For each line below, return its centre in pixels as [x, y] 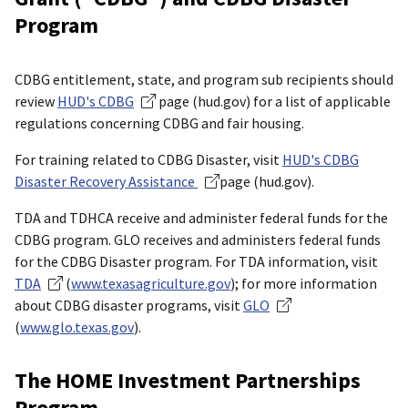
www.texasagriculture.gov [151, 283]
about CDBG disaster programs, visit [129, 305]
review [36, 101]
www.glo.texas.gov [77, 326]
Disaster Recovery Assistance [106, 181]
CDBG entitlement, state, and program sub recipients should [204, 79]
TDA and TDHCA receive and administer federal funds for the [201, 217]
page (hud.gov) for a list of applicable [273, 101]
